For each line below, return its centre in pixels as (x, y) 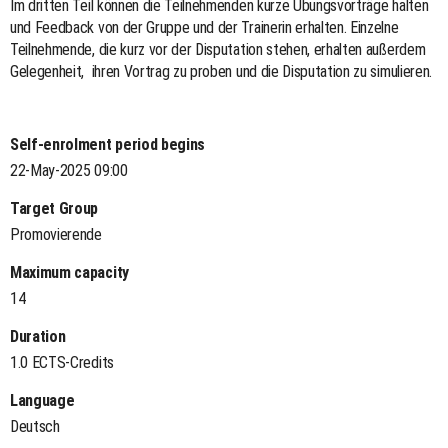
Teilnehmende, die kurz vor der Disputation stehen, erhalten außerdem (218, 49)
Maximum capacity (69, 272)
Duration (38, 336)
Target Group (54, 208)
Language (42, 400)
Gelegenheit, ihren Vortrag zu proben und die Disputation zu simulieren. (221, 71)
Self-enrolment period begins (108, 144)
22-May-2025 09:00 (69, 170)
